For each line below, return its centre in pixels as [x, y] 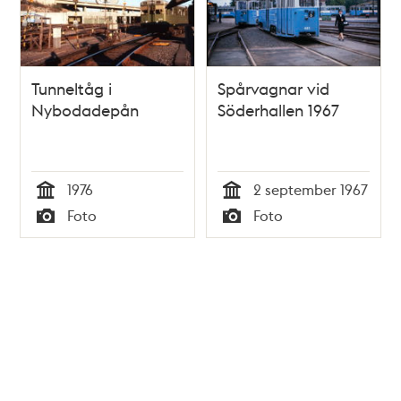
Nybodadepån [85, 110]
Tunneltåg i [72, 89]
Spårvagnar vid [273, 89]
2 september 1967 [311, 190]
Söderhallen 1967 [278, 110]
